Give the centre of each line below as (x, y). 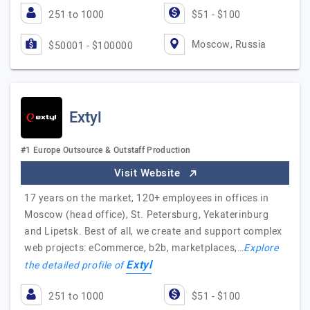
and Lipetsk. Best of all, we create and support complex (154, 231)
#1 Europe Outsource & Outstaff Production (106, 150)
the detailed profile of (75, 265)
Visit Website (148, 173)
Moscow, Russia (229, 44)
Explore (261, 248)
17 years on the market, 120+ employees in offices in (147, 198)
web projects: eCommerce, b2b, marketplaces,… (134, 248)
